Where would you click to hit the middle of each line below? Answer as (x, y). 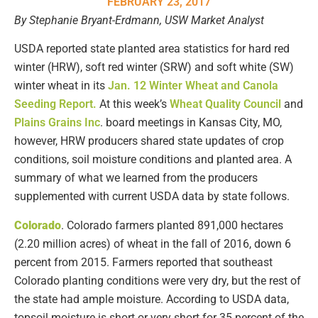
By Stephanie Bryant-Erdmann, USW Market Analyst (139, 20)
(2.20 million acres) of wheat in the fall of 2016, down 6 (153, 243)
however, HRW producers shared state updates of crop (149, 141)
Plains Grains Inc (57, 123)
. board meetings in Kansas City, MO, (191, 123)
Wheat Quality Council (225, 104)
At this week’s (133, 104)
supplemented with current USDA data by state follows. (152, 197)
